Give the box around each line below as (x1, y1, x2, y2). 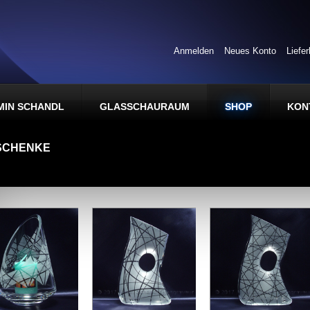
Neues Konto (224, 46, 276, 56)
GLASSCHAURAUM (100, 101, 190, 112)
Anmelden (174, 46, 214, 56)
